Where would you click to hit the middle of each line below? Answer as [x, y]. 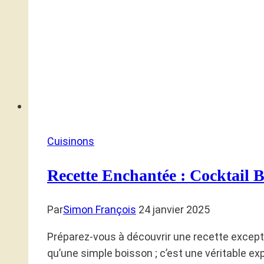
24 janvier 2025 [174, 210]
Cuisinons [71, 141]
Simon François [100, 210]
